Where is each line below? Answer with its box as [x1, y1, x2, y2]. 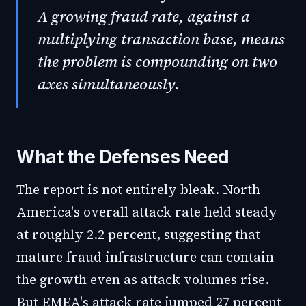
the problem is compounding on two [38, 51, 277, 72]
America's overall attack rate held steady [16, 203, 277, 221]
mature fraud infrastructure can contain [16, 248, 274, 266]
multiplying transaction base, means [38, 29, 285, 49]
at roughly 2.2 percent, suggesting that [16, 225, 260, 243]
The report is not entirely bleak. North [16, 180, 260, 198]
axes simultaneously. [38, 74, 180, 94]
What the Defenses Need [16, 146, 229, 167]
